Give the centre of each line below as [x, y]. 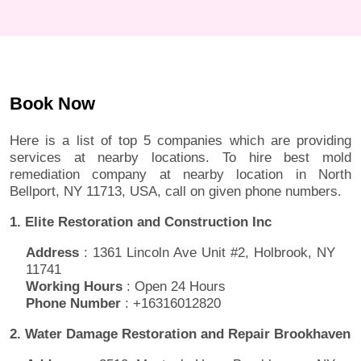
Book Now [52, 104]
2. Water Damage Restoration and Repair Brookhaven [180, 334]
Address [52, 253]
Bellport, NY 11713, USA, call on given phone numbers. [176, 192]
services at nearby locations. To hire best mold [180, 158]
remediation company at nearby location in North [180, 175]
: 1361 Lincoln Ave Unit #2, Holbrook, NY [207, 253]
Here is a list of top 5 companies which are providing [180, 141]
